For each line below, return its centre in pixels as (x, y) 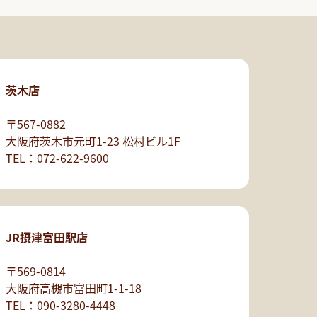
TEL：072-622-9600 (57, 158)
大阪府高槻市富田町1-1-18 (73, 288)
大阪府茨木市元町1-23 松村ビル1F (93, 141)
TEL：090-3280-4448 (60, 305)
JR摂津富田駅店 (46, 237)
